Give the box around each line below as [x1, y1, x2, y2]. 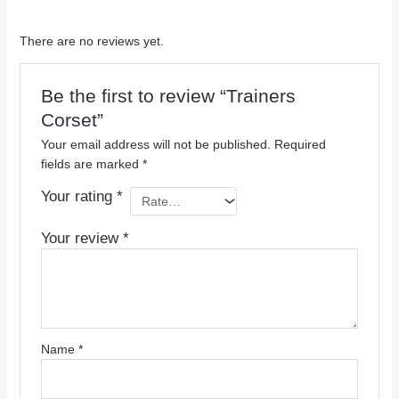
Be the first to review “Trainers [40, 85, 296, 108]
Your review [40, 230, 123, 248]
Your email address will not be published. [40, 137, 271, 152]
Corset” [40, 110, 103, 132]
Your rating [40, 188, 117, 206]
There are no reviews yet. [19, 33, 164, 48]
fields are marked [40, 157, 142, 172]
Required [273, 137, 326, 152]
